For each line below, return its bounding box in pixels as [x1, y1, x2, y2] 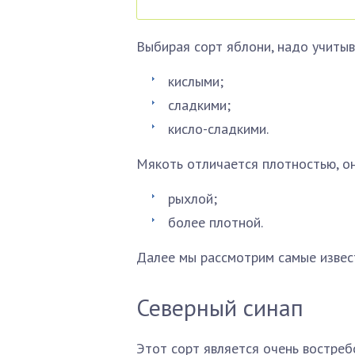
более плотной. [168, 213, 263, 231]
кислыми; [168, 72, 223, 90]
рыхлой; [168, 189, 217, 208]
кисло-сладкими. [168, 120, 269, 138]
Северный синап [136, 292, 303, 323]
